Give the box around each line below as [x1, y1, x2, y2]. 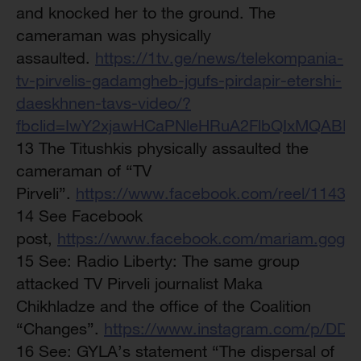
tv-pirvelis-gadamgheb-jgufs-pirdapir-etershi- [16, 71, 342, 89]
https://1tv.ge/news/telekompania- [95, 48, 343, 67]
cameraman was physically [16, 26, 211, 44]
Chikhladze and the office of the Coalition [16, 297, 311, 315]
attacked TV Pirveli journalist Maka [16, 274, 263, 293]
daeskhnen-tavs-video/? [16, 93, 191, 112]
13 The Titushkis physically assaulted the [16, 139, 309, 157]
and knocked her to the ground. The [16, 3, 276, 22]
